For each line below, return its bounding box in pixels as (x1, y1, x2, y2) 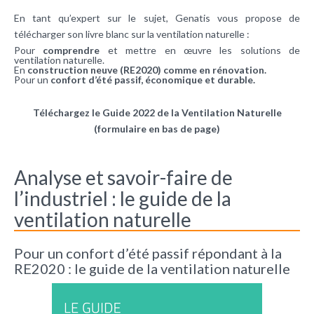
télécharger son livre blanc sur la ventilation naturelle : (14, 28, 250, 41)
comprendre (43, 44, 100, 57)
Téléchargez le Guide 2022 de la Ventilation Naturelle (32, 107, 282, 119)
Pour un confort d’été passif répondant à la (14, 245, 282, 262)
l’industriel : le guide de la (14, 186, 231, 211)
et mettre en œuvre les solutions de (100, 44, 300, 57)
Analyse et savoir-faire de (14, 165, 233, 190)
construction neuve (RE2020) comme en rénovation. (27, 64, 266, 76)
